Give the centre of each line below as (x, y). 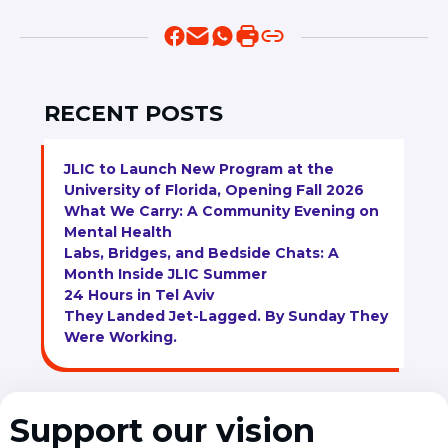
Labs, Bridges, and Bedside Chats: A (201, 253)
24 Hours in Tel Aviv (139, 295)
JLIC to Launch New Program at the (199, 169)
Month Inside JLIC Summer (165, 274)
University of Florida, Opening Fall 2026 (214, 190)
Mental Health (118, 232)
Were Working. (120, 337)
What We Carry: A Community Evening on (221, 211)
